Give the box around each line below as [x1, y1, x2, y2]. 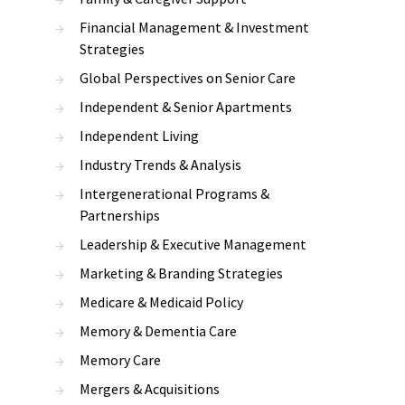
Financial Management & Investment [80, 18, 309, 36]
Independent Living [80, 127, 199, 145]
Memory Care [80, 351, 161, 369]
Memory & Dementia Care [80, 322, 237, 340]
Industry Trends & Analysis [80, 155, 241, 174]
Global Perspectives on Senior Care [80, 69, 296, 87]
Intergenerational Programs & [80, 184, 269, 202]
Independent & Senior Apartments [80, 98, 292, 116]
